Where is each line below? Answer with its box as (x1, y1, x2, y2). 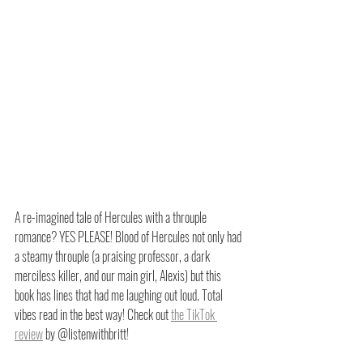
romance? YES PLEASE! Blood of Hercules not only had (15, 226, 244, 246)
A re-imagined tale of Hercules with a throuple (15, 207, 209, 227)
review (15, 323, 43, 344)
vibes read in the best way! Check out (15, 304, 171, 324)
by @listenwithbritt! (43, 323, 129, 344)
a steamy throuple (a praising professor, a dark (15, 246, 212, 266)
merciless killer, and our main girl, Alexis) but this (15, 265, 224, 285)
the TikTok (171, 304, 217, 324)
